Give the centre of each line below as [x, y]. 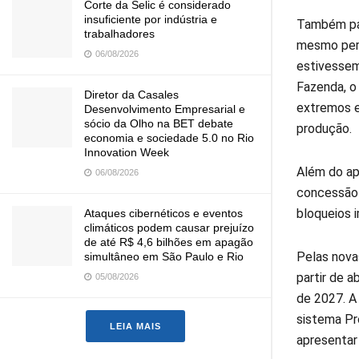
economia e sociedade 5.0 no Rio [169, 138]
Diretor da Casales [131, 95]
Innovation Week [127, 152]
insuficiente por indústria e [151, 19]
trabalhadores [119, 34]
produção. [324, 128]
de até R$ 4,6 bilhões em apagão [169, 242]
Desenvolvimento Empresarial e [165, 109]
